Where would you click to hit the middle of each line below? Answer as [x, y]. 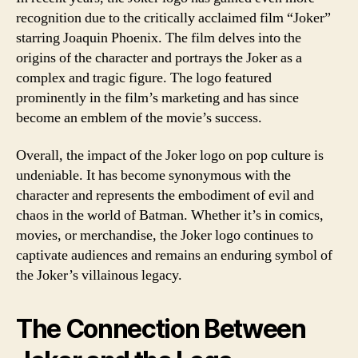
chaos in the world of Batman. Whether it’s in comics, [170, 215]
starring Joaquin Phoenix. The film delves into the [159, 38]
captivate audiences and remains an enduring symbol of [174, 255]
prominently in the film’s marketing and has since [157, 97]
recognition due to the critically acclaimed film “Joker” [173, 18]
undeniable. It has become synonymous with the [153, 175]
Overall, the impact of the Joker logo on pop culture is [170, 155]
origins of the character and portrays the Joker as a [159, 58]
